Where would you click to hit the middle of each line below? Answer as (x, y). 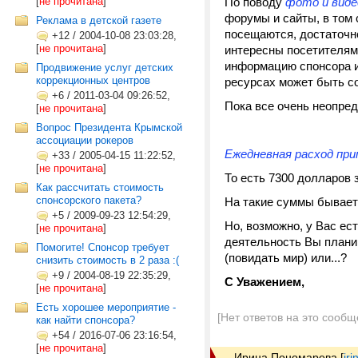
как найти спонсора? (86, 320)
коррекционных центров (93, 80)
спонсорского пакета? (89, 200)
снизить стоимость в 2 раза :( (107, 260)
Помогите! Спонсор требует (103, 247)
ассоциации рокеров (85, 140)
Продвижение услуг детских (105, 68)
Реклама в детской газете (99, 20)
